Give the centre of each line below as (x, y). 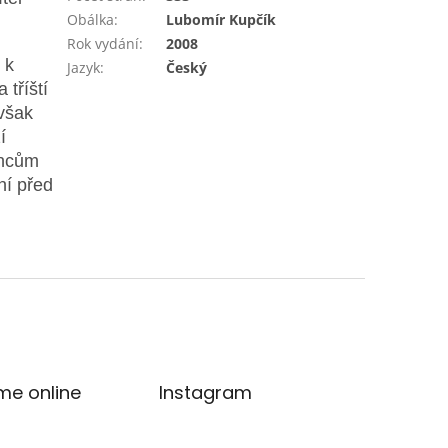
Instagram (206, 392)
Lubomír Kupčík (221, 19)
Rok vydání (103, 43)
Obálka (91, 19)
